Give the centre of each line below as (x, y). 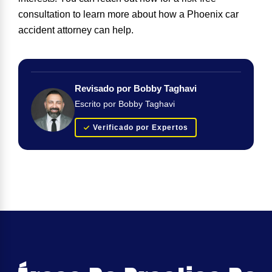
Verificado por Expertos (141, 128)
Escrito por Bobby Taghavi (125, 104)
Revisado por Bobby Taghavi (136, 89)
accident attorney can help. (76, 30)
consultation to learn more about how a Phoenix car (128, 14)
